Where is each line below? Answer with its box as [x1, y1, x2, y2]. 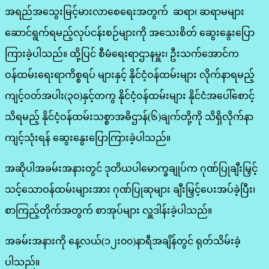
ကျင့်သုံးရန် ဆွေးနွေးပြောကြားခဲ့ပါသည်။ [5, 132, 171, 143]
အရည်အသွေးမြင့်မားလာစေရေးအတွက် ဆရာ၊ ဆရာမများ [5, 6, 244, 17]
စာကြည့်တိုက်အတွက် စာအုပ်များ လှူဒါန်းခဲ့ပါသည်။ [5, 205, 212, 216]
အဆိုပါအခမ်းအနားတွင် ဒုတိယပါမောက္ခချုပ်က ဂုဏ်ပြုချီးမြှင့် [5, 163, 258, 174]
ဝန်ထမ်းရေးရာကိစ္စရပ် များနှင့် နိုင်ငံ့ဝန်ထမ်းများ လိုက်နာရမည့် [5, 69, 255, 80]
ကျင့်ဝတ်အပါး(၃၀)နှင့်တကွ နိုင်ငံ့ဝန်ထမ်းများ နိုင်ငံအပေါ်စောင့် [5, 90, 255, 101]
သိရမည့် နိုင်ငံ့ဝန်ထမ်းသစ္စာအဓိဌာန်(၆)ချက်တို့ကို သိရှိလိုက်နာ [5, 111, 253, 122]
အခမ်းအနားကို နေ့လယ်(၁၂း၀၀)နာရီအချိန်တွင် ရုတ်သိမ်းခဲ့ [5, 235, 241, 246]
